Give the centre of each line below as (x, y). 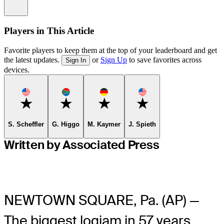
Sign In (76, 60)
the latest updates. (33, 59)
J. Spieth (142, 124)
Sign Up (114, 59)
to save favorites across (164, 59)
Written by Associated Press (82, 144)
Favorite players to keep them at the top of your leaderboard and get (110, 50)
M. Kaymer (104, 124)
